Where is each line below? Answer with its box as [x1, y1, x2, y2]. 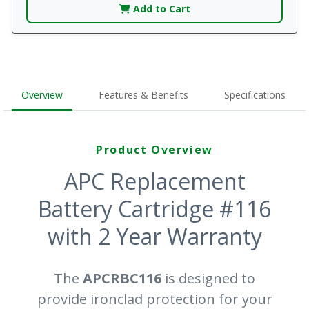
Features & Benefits [99, 88, 188, 101]
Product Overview [96, 142, 213, 157]
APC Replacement [63, 166, 246, 196]
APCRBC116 [83, 269, 161, 288]
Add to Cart [130, 1, 190, 15]
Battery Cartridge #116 [38, 194, 271, 223]
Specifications [224, 88, 286, 101]
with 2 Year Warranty [47, 221, 262, 251]
